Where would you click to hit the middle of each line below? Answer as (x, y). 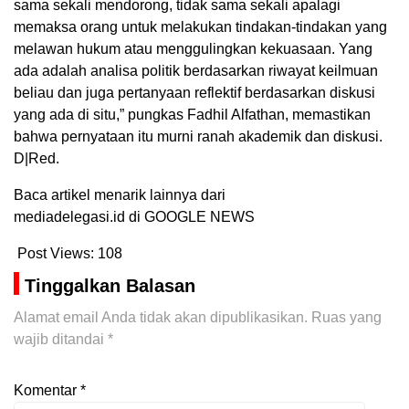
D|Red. (37, 159)
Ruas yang (346, 318)
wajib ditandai (61, 340)
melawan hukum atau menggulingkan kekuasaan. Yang (193, 49)
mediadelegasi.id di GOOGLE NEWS (134, 217)
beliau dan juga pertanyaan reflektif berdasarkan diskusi (194, 93)
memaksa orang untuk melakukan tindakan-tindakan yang (200, 27)
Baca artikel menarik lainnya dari (120, 195)
